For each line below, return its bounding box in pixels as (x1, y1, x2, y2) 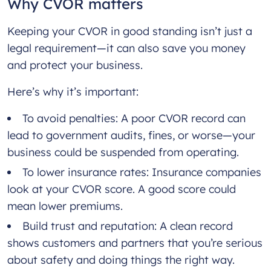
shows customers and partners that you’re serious (7, 236, 263, 250)
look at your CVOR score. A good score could (7, 182, 236, 197)
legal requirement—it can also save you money (7, 41, 246, 56)
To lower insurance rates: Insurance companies (22, 165, 261, 180)
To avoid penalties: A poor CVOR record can (22, 111, 246, 126)
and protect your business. (7, 58, 146, 73)
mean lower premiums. (7, 199, 129, 214)
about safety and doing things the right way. (7, 253, 238, 267)
